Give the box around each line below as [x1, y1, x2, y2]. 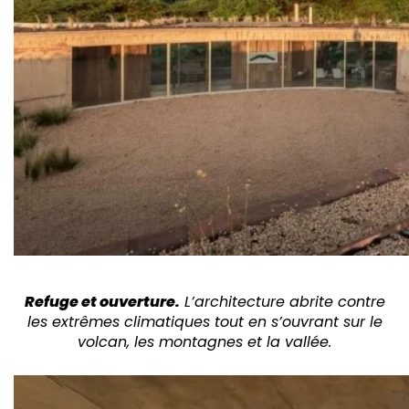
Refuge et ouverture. [24, 291, 180, 312]
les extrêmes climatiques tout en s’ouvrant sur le [26, 311, 383, 332]
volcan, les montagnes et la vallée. [78, 331, 331, 352]
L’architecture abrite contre [179, 291, 385, 312]
